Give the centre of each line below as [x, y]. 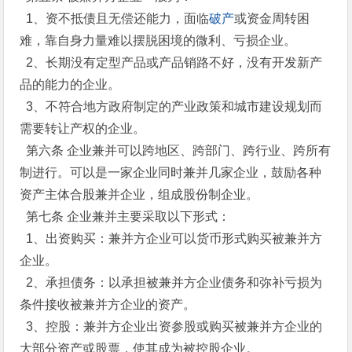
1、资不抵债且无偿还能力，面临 [115, 18]
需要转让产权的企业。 [83, 128]
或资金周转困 [272, 18]
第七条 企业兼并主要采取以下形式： [125, 216]
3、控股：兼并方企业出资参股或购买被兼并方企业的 [171, 326]
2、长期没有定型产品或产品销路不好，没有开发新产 [171, 62]
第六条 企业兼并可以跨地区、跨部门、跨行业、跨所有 [176, 150]
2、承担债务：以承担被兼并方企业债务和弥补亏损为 [171, 282]
